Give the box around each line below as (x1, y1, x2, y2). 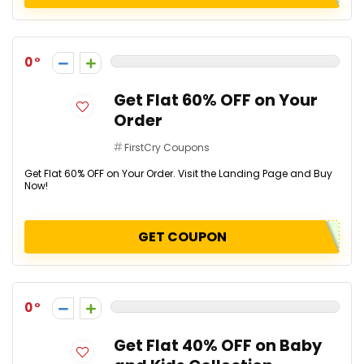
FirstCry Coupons (124, 141, 210, 154)
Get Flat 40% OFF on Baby (114, 335, 322, 357)
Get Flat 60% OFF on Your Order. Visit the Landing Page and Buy (24, 167, 332, 180)
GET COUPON (137, 227, 227, 246)
